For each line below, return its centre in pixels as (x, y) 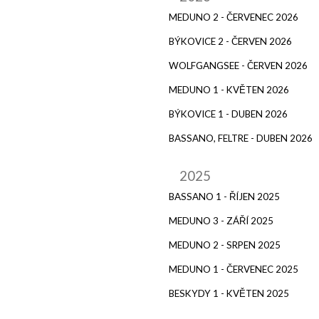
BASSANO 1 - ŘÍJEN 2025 (224, 196)
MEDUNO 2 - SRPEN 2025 (225, 245)
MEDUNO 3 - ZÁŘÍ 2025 (221, 220)
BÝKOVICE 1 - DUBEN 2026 (228, 114)
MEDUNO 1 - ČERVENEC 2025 (234, 269)
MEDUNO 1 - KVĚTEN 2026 (229, 89)
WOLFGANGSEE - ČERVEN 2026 (238, 65)
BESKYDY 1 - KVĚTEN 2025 (229, 293)
